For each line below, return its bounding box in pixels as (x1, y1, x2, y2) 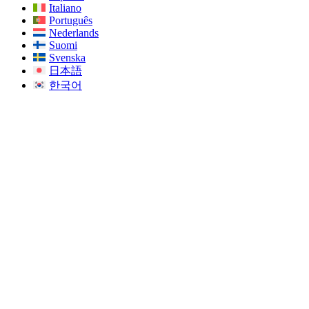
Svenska (49, 51, 86, 63)
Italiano (49, 1, 81, 14)
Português (49, 14, 92, 26)
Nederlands (49, 26, 99, 39)
